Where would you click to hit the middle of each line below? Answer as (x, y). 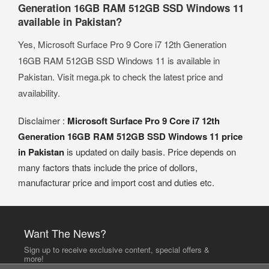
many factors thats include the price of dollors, (108, 167)
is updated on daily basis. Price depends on (150, 151)
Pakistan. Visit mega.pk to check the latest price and (120, 76)
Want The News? (65, 233)
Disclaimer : (43, 120)
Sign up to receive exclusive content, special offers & (117, 249)
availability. (39, 92)
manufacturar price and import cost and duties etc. (116, 182)
